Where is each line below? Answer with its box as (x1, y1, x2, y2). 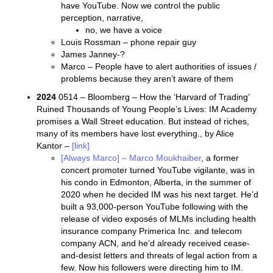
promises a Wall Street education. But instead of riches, (37, 116, 249, 126)
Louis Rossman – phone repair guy (61, 37, 196, 47)
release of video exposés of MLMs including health (61, 214, 256, 224)
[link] (72, 141, 90, 151)
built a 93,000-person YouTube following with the (61, 202, 248, 211)
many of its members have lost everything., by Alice (37, 129, 234, 138)
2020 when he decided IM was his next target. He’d (61, 190, 258, 199)
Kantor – (37, 141, 72, 151)
